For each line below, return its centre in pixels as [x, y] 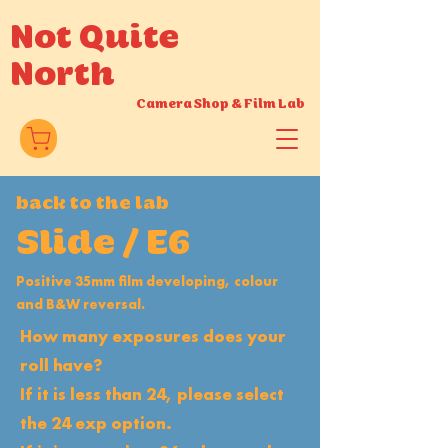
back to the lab [92, 203]
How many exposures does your [153, 336]
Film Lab [274, 104]
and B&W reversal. [80, 304]
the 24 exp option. [96, 423]
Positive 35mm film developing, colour [147, 281]
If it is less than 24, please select [152, 394]
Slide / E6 [103, 242]
